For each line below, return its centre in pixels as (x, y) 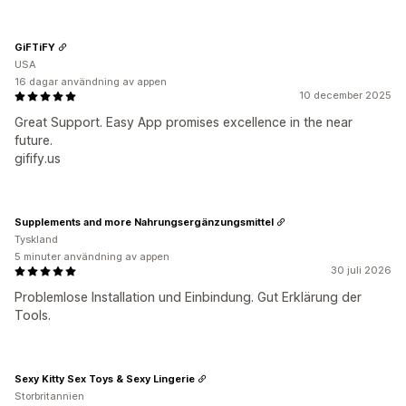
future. (34, 140)
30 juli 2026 (361, 270)
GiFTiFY (35, 47)
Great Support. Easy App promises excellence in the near (184, 122)
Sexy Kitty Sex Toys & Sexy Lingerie (105, 378)
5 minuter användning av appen (92, 256)
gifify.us (38, 158)
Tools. (33, 315)
